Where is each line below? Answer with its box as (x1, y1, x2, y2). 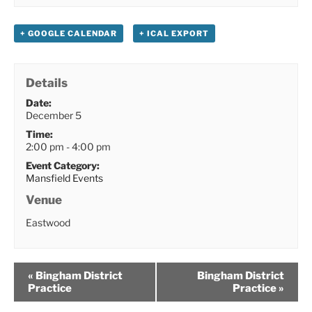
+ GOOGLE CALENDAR (20, 28, 117, 38)
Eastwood (26, 216, 71, 228)
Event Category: (26, 159, 100, 171)
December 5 (26, 109, 82, 121)
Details (26, 75, 68, 90)
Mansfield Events (26, 171, 104, 184)
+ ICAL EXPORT (139, 28, 209, 38)
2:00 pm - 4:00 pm (26, 140, 111, 153)
